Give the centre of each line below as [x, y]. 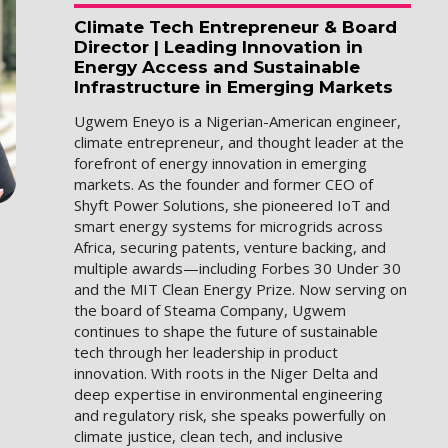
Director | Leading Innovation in [219, 47]
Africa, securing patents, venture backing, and [230, 246]
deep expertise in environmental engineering [229, 393]
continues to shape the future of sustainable [226, 330]
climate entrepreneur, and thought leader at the [239, 141]
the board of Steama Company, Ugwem [210, 309]
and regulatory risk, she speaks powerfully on [230, 414]
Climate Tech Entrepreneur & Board [236, 27]
